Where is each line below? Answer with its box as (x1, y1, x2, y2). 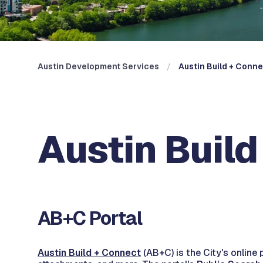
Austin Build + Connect (38, 247, 141, 259)
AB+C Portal (38, 206, 142, 230)
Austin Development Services (38, 61, 159, 72)
